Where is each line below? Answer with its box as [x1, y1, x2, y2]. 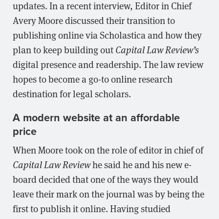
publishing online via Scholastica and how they [13, 28, 202, 41]
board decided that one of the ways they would [13, 172, 198, 185]
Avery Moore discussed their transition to [13, 14, 175, 26]
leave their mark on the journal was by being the [13, 187, 204, 200]
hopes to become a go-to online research [13, 72, 173, 85]
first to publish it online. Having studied [13, 201, 171, 215]
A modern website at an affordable [13, 109, 180, 125]
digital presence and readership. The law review [13, 58, 203, 70]
